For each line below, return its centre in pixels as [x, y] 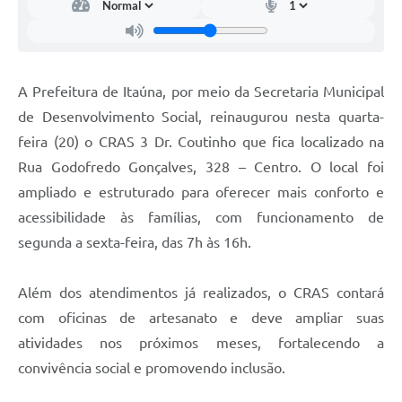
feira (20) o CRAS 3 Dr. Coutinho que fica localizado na [201, 141]
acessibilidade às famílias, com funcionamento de [201, 217]
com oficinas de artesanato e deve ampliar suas [201, 317]
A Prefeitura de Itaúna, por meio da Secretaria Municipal [201, 91]
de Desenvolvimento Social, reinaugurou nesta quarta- [201, 116]
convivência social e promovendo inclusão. [152, 367]
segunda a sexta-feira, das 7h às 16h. [135, 242]
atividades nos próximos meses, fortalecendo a [201, 342]
